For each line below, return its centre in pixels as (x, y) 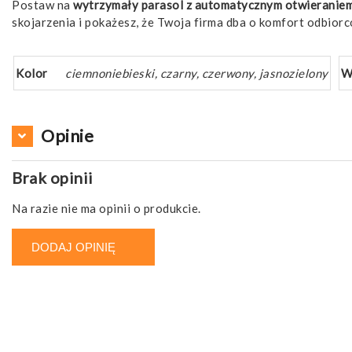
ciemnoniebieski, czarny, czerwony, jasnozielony (197, 73)
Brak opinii (53, 178)
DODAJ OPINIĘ (73, 247)
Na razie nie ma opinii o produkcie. (106, 209)
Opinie (67, 136)
